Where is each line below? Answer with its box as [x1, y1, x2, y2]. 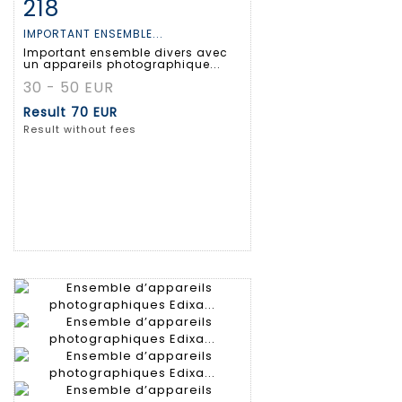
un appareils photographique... [23, 57, 221, 73]
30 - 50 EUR [23, 77, 114, 99]
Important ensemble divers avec [23, 45, 228, 61]
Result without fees [23, 122, 136, 137]
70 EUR [71, 103, 118, 122]
